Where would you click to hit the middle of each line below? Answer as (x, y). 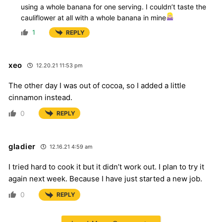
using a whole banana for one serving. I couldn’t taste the (113, 6)
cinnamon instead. (40, 98)
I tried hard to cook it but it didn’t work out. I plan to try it (106, 167)
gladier (22, 147)
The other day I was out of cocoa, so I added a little (97, 86)
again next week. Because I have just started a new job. (105, 179)
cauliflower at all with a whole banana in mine (93, 17)
